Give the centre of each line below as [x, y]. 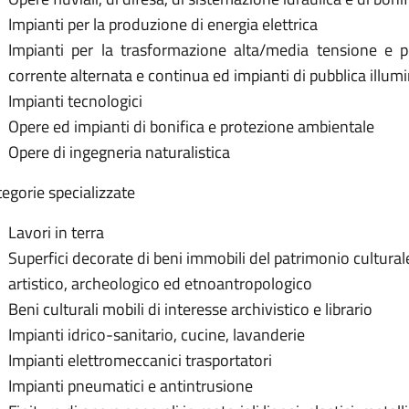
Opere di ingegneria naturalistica [121, 152]
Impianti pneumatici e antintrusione [131, 386]
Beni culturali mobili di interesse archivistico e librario [190, 309]
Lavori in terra [56, 233]
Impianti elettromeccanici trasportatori [140, 361]
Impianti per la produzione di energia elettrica [163, 25]
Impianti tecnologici [75, 101]
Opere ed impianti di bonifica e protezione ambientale [191, 127]
